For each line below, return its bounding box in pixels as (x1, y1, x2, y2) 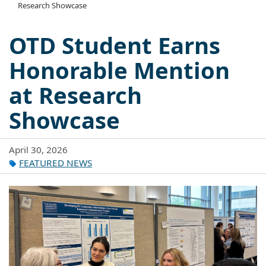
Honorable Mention (9, 54, 230, 85)
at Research (9, 79, 142, 110)
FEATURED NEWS (19, 156, 92, 169)
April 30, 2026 (9, 143, 68, 156)
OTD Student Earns (9, 29, 220, 61)
